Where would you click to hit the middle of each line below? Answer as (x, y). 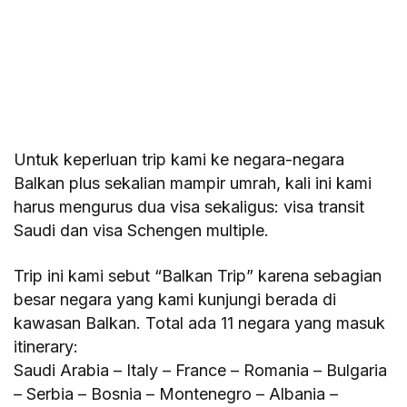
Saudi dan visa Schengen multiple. (142, 230)
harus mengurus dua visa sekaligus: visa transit (189, 206)
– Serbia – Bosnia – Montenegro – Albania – (176, 393)
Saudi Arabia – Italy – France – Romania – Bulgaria (201, 370)
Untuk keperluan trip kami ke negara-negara (179, 159)
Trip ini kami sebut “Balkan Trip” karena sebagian (198, 275)
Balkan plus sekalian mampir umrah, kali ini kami (193, 183)
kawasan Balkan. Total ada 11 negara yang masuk (200, 323)
